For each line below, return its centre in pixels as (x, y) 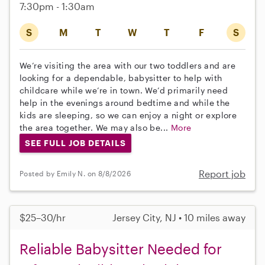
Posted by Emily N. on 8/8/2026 (75, 174)
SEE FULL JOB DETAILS (75, 143)
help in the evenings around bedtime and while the (125, 102)
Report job (222, 173)
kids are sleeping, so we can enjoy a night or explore (128, 115)
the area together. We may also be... (95, 127)
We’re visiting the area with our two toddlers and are (128, 65)
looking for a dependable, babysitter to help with (121, 77)
